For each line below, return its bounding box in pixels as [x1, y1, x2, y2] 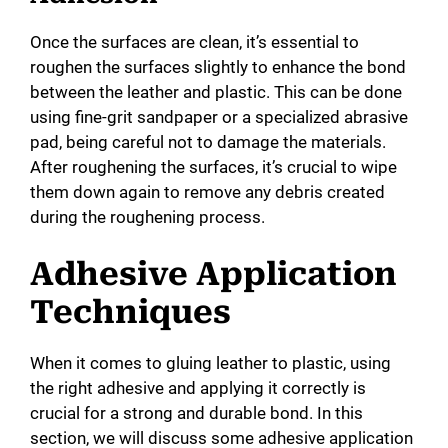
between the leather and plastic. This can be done [30, 81, 402, 102]
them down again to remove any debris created [30, 181, 385, 202]
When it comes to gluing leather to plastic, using [30, 353, 391, 374]
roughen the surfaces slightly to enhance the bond [30, 56, 406, 77]
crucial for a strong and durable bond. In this [30, 403, 363, 424]
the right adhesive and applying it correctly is [30, 378, 366, 399]
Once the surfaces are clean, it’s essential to [30, 31, 359, 52]
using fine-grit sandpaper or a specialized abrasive [30, 106, 408, 127]
